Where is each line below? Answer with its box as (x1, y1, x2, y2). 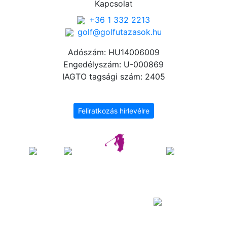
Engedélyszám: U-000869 (63, 59, 164, 69)
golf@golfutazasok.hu (78, 26, 162, 37)
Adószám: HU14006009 (67, 47, 160, 57)
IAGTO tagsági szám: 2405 (62, 71, 165, 82)
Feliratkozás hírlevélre (78, 106, 149, 115)
